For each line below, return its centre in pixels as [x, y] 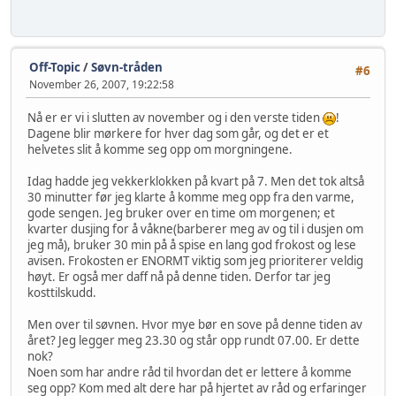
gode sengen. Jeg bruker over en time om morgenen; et [181, 213]
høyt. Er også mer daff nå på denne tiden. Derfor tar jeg [179, 277]
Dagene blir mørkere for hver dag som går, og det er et [178, 134]
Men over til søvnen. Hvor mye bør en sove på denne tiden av [195, 325]
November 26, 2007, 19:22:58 [102, 84]
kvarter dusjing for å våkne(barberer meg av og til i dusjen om [195, 229]
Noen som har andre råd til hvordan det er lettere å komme [190, 373]
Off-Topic [55, 67]
